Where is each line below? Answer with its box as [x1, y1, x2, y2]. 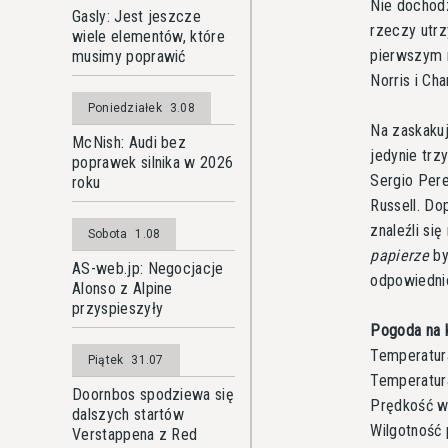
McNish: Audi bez [72, 133, 187, 152]
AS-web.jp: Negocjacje [72, 259, 224, 278]
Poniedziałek [88, 101, 162, 115]
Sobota [88, 227, 128, 241]
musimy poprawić [72, 47, 186, 66]
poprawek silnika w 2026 [72, 153, 234, 172]
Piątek [88, 353, 124, 367]
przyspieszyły [72, 299, 164, 318]
